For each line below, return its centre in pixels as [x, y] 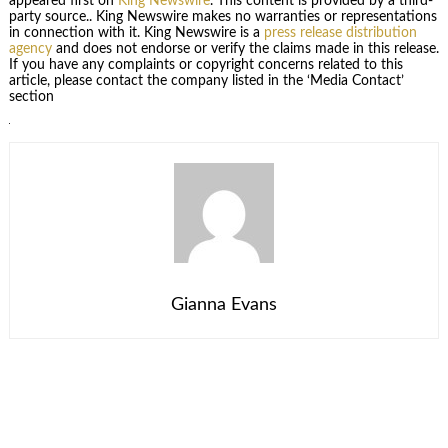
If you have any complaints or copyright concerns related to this [205, 64]
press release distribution [340, 32]
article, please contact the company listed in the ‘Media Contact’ [206, 80]
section [31, 96]
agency [30, 48]
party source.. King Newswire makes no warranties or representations [222, 16]
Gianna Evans [224, 304]
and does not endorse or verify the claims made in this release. [245, 48]
